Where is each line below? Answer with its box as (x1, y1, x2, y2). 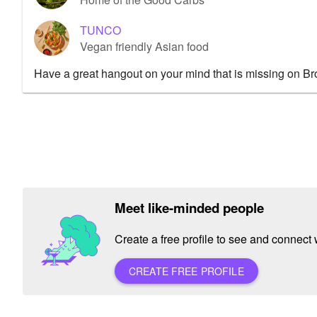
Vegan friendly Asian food (80, 38, 209, 54)
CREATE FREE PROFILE (129, 264, 244, 278)
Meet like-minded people (115, 198, 264, 218)
